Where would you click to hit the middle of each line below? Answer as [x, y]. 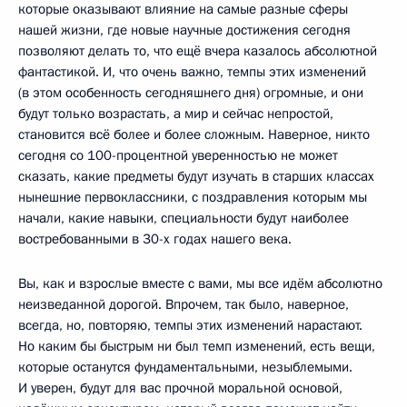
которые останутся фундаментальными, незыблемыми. [185, 367]
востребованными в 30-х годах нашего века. [155, 238]
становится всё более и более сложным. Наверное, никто [194, 134]
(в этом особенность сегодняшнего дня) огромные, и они [191, 92]
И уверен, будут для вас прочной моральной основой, [180, 387]
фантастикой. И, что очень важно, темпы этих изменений [192, 71]
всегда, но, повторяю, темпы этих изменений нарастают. [190, 325]
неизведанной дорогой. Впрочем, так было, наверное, [184, 304]
